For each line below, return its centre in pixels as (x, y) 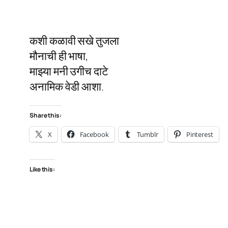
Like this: (42, 169)
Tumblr (147, 134)
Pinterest (199, 134)
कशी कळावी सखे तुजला (74, 40)
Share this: (46, 115)
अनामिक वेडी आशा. (67, 86)
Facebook (94, 134)
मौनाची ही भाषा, (59, 56)
